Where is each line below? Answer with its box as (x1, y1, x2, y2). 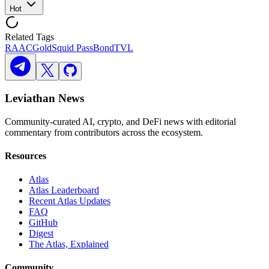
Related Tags (5, 32, 54, 43)
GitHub (29, 217, 58, 228)
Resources (5, 150, 46, 161)
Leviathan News (5, 91, 84, 104)
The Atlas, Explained (29, 239, 109, 250)
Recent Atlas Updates (29, 196, 110, 207)
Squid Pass (52, 43, 93, 53)
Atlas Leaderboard (29, 185, 99, 196)
